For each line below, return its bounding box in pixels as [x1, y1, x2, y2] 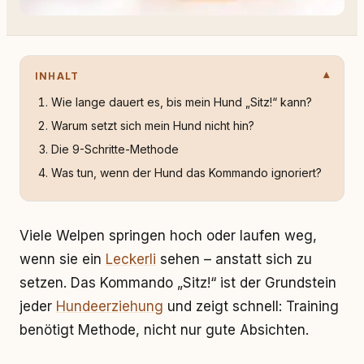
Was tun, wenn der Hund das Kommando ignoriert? [51, 166, 322, 180]
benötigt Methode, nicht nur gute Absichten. [19, 322, 309, 338]
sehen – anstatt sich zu [156, 251, 312, 267]
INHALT [35, 70, 80, 82]
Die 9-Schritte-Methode [51, 142, 179, 156]
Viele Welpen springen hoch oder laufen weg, [19, 227, 317, 244]
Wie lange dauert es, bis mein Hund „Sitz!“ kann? [51, 95, 312, 109]
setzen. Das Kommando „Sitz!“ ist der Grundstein [19, 275, 336, 291]
